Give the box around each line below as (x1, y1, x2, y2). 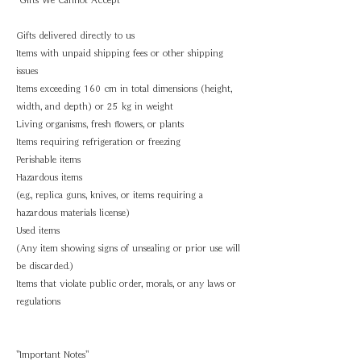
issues (16, 66, 38, 75)
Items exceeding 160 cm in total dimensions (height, (16, 84, 232, 93)
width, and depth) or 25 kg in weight (16, 102, 173, 110)
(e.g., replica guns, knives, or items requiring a (16, 190, 203, 199)
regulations (16, 297, 60, 305)
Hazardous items (16, 172, 82, 181)
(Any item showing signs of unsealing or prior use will (16, 243, 240, 252)
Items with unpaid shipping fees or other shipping (16, 48, 223, 57)
